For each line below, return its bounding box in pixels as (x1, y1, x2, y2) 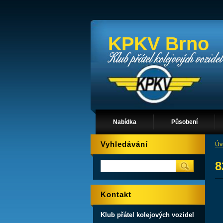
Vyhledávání (101, 140, 148, 148)
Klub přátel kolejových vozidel (101, 211, 194, 219)
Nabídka (113, 118, 136, 125)
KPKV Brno (108, 33, 209, 54)
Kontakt (101, 190, 131, 199)
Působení (171, 118, 198, 125)
